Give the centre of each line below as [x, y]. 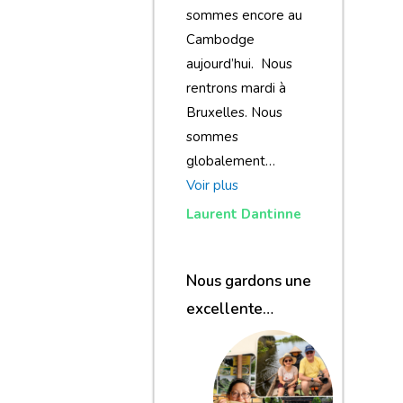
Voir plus [212, 185]
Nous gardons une [248, 281]
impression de [234, 336]
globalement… [230, 161]
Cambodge [220, 39]
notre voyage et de [252, 364]
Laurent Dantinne [245, 214]
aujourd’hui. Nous [239, 63]
